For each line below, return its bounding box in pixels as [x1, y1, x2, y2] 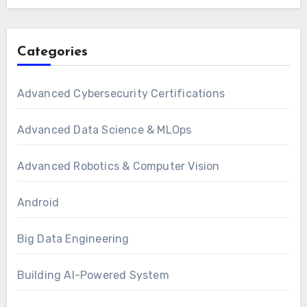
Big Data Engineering [16, 232, 130, 246]
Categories [16, 45, 88, 60]
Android [16, 196, 59, 210]
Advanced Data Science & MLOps [16, 123, 192, 137]
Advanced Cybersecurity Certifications [16, 87, 225, 101]
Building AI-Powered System [16, 269, 169, 282]
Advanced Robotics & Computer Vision [16, 160, 220, 173]
